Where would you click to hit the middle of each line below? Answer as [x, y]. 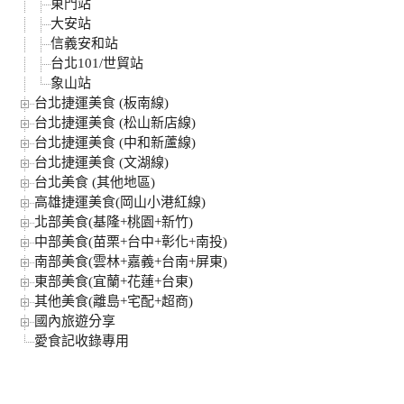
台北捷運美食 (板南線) [101, 103]
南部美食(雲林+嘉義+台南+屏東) [131, 262]
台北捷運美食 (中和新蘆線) [115, 143]
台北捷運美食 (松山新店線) [115, 123]
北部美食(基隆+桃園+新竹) [114, 222]
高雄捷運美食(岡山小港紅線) [120, 202]
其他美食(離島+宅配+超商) [114, 302]
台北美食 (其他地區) [95, 183]
